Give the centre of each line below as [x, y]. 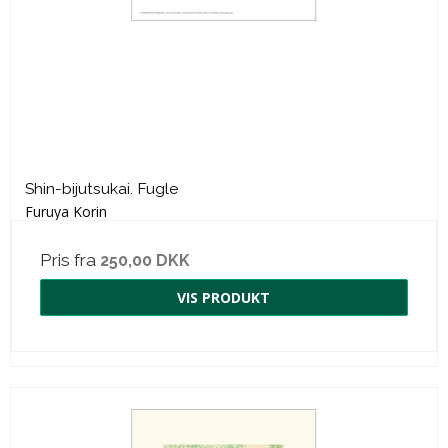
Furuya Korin [66, 211]
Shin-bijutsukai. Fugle [101, 188]
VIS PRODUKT [223, 297]
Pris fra [70, 259]
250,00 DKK [145, 260]
